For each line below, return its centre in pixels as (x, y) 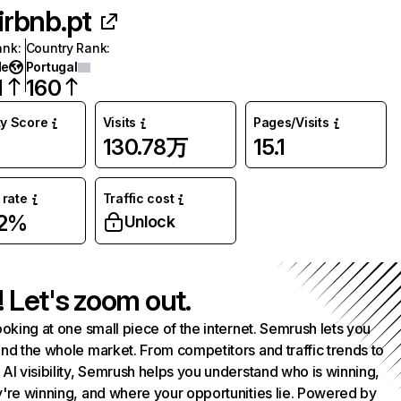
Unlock (149, 222)
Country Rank (66, 48)
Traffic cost (138, 198)
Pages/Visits (291, 122)
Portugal (51, 67)
